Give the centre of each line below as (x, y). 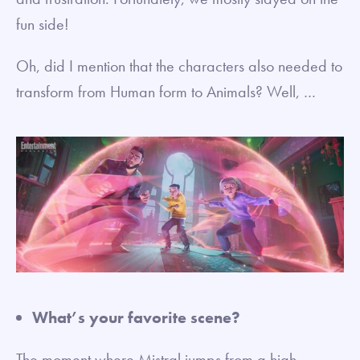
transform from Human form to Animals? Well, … (168, 91)
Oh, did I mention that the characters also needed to (179, 65)
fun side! (43, 24)
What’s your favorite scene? (136, 317)
